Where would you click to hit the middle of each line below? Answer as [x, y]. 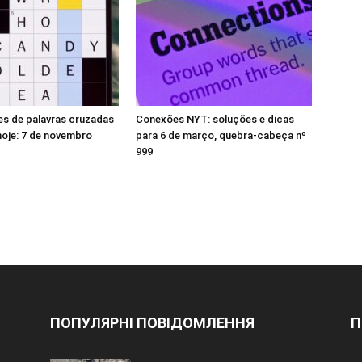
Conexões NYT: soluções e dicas [215, 119]
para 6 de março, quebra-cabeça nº [221, 135]
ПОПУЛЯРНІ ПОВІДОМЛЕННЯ [152, 323]
